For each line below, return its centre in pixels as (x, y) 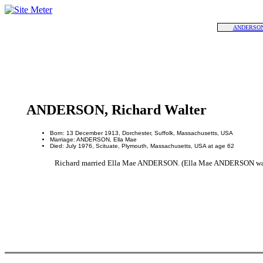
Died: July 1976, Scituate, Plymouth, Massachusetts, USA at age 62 (142, 146)
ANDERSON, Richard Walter (116, 110)
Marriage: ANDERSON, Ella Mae (93, 139)
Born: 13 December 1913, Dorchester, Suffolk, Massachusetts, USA (141, 133)
